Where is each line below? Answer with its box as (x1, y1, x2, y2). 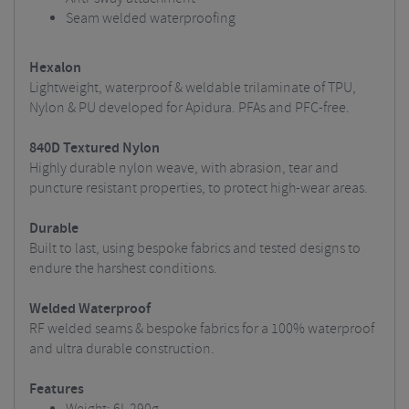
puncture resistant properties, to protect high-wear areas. (29, 179, 368, 198)
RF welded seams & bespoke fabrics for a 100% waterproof (29, 320, 374, 339)
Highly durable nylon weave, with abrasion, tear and (29, 159, 339, 178)
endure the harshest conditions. (29, 259, 217, 278)
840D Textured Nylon (29, 139, 160, 158)
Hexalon (29, 58, 81, 78)
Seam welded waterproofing (66, 9, 236, 28)
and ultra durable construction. (29, 340, 215, 359)
